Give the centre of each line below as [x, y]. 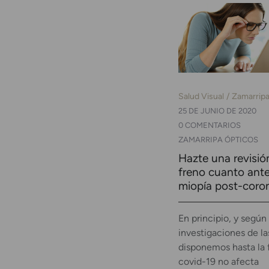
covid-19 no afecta [219, 261]
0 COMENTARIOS [210, 125]
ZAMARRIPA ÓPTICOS [218, 139]
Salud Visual [201, 96]
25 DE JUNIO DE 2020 [217, 110]
